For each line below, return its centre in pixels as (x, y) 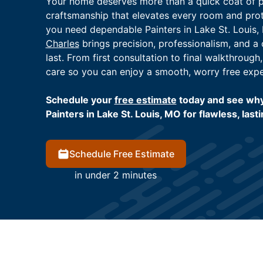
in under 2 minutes (116, 175)
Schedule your (80, 100)
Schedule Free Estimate (122, 154)
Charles (62, 44)
